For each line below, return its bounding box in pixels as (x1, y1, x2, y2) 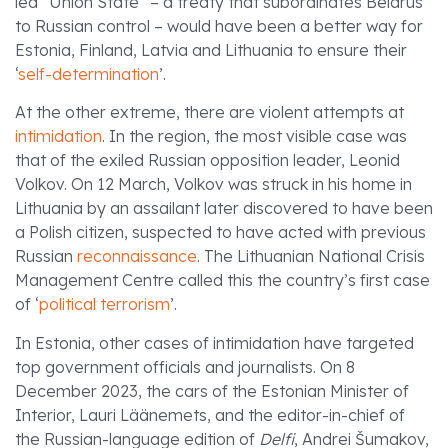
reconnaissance (77, 246, 197, 267)
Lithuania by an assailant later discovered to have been (15, 198, 433, 219)
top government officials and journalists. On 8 (15, 356, 355, 377)
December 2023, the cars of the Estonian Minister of (15, 380, 409, 401)
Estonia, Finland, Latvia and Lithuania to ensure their (15, 39, 407, 60)
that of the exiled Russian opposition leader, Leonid (15, 150, 400, 171)
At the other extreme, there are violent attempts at (15, 102, 404, 123)
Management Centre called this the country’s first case (15, 270, 430, 291)
